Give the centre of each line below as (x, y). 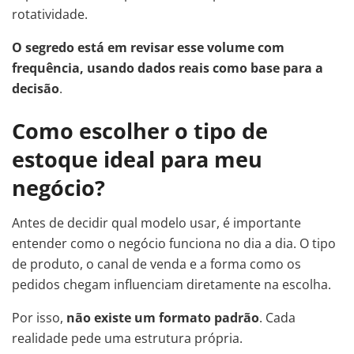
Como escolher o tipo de (140, 130)
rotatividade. (50, 14)
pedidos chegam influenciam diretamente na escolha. (171, 285)
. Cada (277, 318)
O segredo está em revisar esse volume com (148, 47)
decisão (36, 88)
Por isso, (39, 318)
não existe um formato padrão (163, 318)
